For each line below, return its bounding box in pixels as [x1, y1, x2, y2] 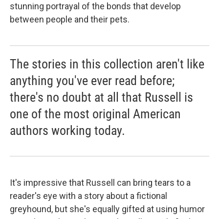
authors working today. [10, 123, 125, 138]
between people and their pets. [10, 14, 130, 24]
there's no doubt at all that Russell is [10, 90, 193, 105]
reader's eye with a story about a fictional [10, 191, 167, 201]
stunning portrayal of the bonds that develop [10, 1, 181, 11]
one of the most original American [10, 107, 181, 121]
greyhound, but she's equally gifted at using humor [10, 204, 205, 214]
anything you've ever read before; [10, 73, 175, 88]
